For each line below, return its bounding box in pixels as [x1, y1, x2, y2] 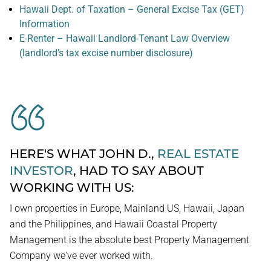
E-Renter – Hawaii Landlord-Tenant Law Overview [19, 33, 230, 44]
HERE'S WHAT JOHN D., [10, 146, 157, 161]
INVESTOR [10, 163, 73, 178]
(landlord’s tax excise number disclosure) [19, 47, 193, 59]
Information [19, 18, 70, 30]
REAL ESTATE [157, 146, 239, 161]
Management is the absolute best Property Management [10, 234, 249, 246]
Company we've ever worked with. [10, 250, 153, 261]
